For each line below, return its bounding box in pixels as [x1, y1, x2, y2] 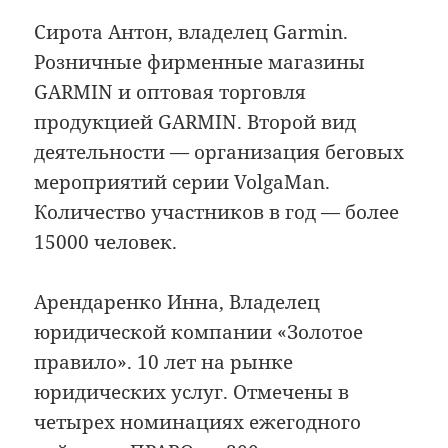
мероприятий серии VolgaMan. [34, 168, 331, 195]
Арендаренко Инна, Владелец [34, 289, 321, 316]
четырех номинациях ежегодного [34, 409, 362, 436]
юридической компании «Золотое [34, 319, 364, 346]
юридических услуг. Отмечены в [34, 379, 350, 406]
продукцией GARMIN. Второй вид [34, 108, 357, 135]
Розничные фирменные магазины [34, 48, 366, 75]
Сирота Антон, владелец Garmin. [34, 18, 349, 45]
